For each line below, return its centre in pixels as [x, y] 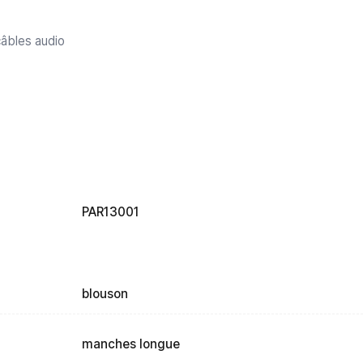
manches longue [130, 344]
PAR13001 [110, 212]
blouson [105, 294]
